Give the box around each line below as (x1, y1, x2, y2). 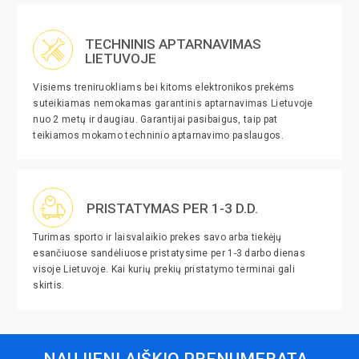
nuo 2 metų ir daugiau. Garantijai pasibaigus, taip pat (33, 113, 278, 125)
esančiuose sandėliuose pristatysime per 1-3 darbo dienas (33, 248, 306, 260)
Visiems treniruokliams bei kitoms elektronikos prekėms (33, 81, 295, 93)
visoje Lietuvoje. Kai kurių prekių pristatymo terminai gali (33, 264, 295, 276)
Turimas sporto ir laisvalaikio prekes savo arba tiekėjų (33, 232, 282, 244)
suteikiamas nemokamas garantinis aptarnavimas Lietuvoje (33, 97, 313, 109)
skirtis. (33, 280, 65, 292)
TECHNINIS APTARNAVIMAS (84, 35, 261, 52)
